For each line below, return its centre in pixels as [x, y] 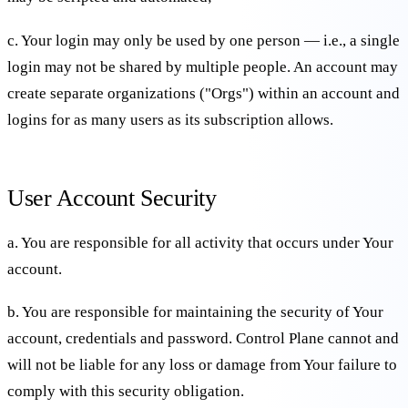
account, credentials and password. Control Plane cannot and [203, 339]
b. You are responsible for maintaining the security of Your [195, 312]
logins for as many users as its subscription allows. [170, 119]
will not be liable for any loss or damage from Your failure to [202, 365]
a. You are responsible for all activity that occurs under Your [200, 242]
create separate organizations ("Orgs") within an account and [204, 93]
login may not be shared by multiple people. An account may [203, 66]
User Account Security [112, 198]
